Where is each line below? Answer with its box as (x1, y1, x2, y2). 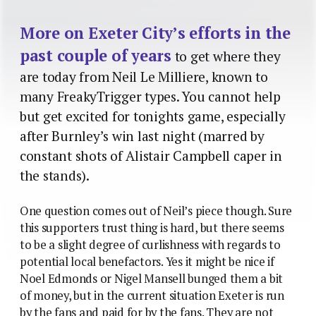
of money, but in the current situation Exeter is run (20, 287, 284, 303)
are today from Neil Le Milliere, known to (20, 67, 268, 86)
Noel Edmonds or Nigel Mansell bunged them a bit (20, 270, 284, 286)
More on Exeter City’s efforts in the (20, 22, 291, 43)
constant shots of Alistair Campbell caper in (20, 146, 282, 165)
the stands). (20, 166, 90, 185)
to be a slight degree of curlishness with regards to (20, 236, 281, 253)
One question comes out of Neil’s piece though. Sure (20, 202, 293, 219)
